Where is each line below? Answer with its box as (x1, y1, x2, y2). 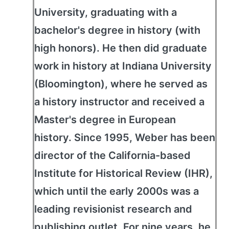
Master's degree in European (34, 113, 176, 126)
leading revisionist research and (34, 203, 192, 215)
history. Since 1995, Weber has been (34, 131, 215, 144)
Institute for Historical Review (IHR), (34, 167, 213, 179)
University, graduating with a (34, 6, 177, 18)
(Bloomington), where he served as (34, 78, 208, 90)
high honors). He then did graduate (34, 42, 207, 54)
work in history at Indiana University (34, 60, 212, 72)
